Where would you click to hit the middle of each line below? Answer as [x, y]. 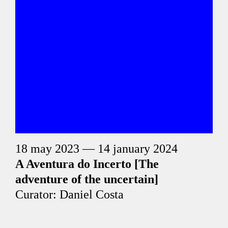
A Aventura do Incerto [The [87, 164]
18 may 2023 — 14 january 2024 [96, 149]
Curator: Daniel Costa [69, 194]
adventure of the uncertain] [87, 179]
